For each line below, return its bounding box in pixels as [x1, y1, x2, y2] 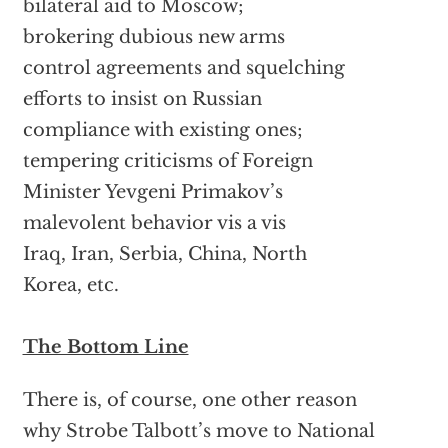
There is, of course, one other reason [22, 389, 357, 412]
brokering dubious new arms [22, 26, 285, 49]
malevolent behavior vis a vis [22, 212, 286, 235]
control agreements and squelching [22, 57, 345, 80]
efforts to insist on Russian [22, 88, 262, 111]
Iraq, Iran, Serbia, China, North [22, 243, 307, 266]
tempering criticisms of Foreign [22, 150, 313, 173]
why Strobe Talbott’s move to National [22, 420, 375, 443]
